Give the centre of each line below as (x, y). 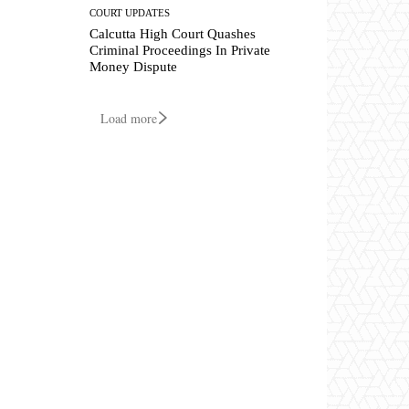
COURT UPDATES (130, 12)
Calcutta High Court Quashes (173, 33)
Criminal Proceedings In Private (180, 50)
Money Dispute (134, 66)
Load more (129, 118)
